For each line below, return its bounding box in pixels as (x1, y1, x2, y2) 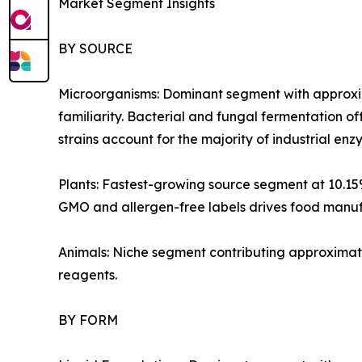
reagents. (58, 266, 117, 283)
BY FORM (58, 311, 118, 328)
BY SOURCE (58, 40, 133, 57)
